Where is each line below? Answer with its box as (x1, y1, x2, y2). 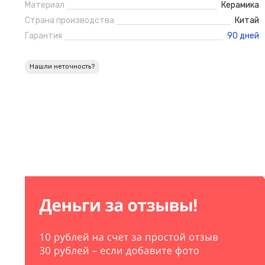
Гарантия (25, 30, 62, 41)
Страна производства (25, 15, 114, 25)
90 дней (227, 30, 259, 41)
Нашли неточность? (30, 62, 95, 70)
